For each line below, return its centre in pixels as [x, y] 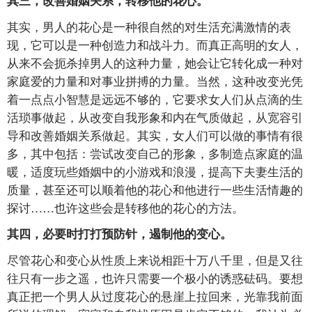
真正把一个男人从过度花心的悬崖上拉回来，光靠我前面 [155, 295]
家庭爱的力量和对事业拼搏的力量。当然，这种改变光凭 [155, 80]
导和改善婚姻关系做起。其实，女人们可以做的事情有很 [155, 134]
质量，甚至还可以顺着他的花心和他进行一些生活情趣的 [155, 189]
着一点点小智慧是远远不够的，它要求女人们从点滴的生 [155, 98]
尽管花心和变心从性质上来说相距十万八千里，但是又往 [155, 259]
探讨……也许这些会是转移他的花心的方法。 [125, 207]
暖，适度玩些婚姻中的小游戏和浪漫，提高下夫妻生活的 [155, 171]
